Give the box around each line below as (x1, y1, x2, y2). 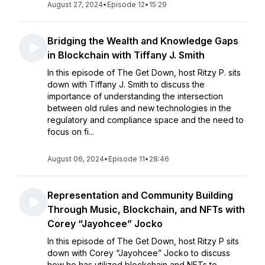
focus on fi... (47, 127, 94, 137)
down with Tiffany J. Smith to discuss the (47, 79, 205, 89)
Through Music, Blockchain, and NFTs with (47, 203, 245, 215)
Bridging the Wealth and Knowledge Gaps (47, 35, 238, 47)
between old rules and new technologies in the (47, 103, 231, 113)
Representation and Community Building (47, 189, 233, 201)
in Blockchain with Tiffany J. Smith (47, 49, 205, 61)
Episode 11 (108, 154, 145, 163)
